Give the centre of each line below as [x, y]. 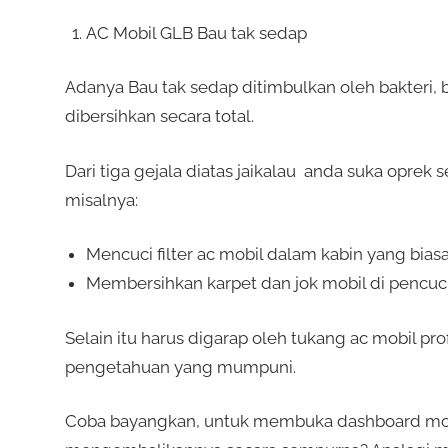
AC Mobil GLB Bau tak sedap [196, 32]
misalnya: [101, 199]
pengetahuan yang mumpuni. [180, 366]
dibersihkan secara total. [159, 116]
